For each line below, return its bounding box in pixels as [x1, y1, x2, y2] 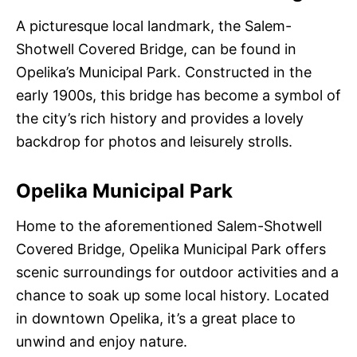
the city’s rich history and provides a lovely [16, 110, 304, 127]
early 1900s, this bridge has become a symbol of [16, 87, 341, 104]
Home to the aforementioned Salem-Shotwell [16, 218, 322, 235]
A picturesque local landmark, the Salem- [16, 18, 292, 35]
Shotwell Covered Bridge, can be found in [16, 41, 296, 58]
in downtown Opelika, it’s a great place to [16, 310, 296, 328]
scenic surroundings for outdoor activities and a [16, 264, 339, 281]
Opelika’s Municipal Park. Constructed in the [16, 64, 312, 81]
